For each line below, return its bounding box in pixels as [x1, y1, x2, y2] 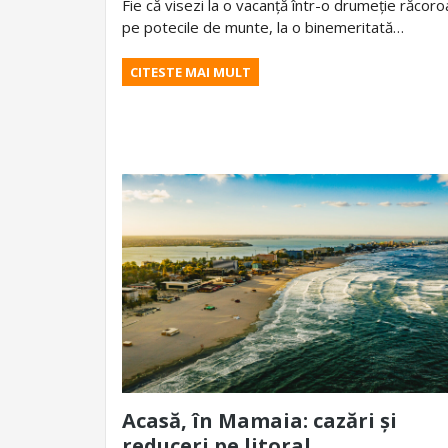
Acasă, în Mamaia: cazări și [122, 407, 397, 435]
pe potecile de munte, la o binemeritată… [122, 17, 404, 38]
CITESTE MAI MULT [130, 63, 251, 82]
